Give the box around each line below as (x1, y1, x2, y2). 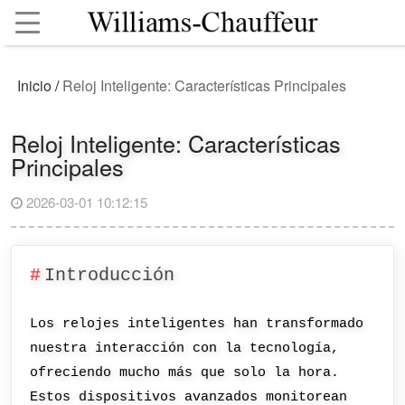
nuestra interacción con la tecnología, (30, 340, 340, 357)
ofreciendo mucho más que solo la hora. (30, 364, 340, 381)
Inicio (17, 75, 52, 97)
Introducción (43, 265, 174, 286)
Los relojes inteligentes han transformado (30, 316, 364, 333)
